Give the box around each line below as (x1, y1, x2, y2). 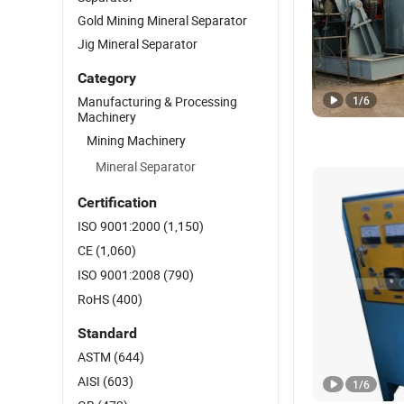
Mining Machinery (87, 132, 186, 149)
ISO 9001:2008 (78, 266, 163, 283)
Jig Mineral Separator (78, 35, 197, 52)
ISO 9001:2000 (78, 217, 163, 234)
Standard (78, 325, 137, 342)
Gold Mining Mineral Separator (78, 12, 247, 29)
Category (78, 69, 136, 87)
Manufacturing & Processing (78, 93, 237, 110)
